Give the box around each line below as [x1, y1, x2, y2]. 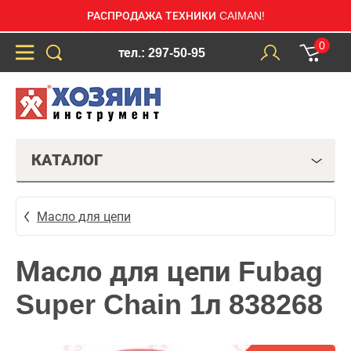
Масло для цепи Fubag [16, 255, 323, 288]
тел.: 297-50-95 [118, 45, 205, 60]
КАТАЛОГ [31, 151, 103, 168]
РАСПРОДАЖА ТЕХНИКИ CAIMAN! [86, 9, 265, 22]
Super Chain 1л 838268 [16, 288, 323, 320]
